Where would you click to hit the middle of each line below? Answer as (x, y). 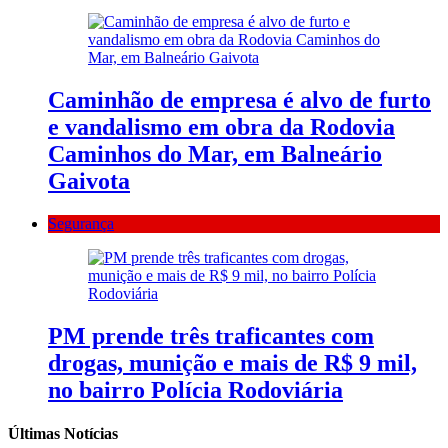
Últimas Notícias (63, 434)
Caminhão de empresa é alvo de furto (239, 100)
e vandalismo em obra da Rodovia (221, 127)
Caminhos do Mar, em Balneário (215, 154)
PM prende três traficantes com (211, 335)
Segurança (81, 223)
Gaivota (89, 181)
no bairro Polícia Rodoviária (195, 389)
